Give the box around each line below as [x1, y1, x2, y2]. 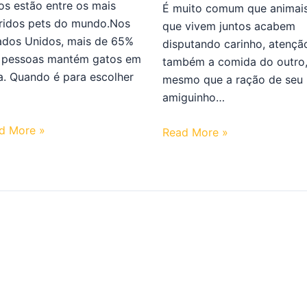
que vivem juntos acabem [162, 19, 295, 33]
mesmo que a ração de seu [162, 72, 303, 86]
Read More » [162, 125, 228, 140]
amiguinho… [162, 90, 225, 104]
